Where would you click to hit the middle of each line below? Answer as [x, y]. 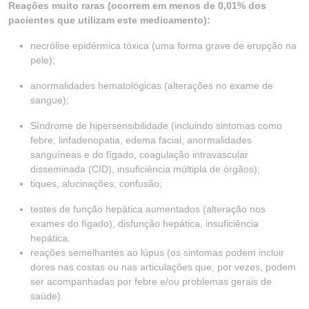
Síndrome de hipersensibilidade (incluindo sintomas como [156, 126]
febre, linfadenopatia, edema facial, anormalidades [141, 140]
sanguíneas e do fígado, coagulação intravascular [139, 154]
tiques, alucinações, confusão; [96, 183]
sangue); [50, 100]
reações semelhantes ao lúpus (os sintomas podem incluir [157, 252]
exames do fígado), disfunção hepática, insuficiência [144, 223]
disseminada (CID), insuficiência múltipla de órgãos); [145, 169]
